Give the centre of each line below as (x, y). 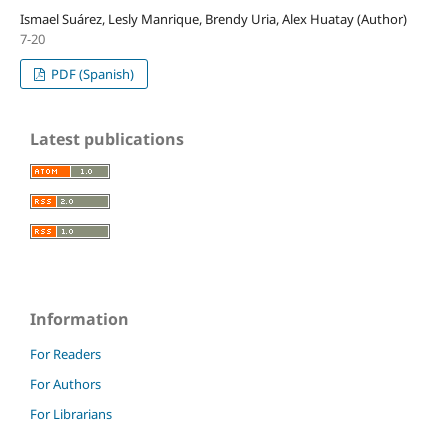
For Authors (65, 383)
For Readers (65, 353)
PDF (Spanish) (91, 73)
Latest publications (107, 138)
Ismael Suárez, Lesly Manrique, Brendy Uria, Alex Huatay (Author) (213, 18)
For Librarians (71, 413)
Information (79, 318)
